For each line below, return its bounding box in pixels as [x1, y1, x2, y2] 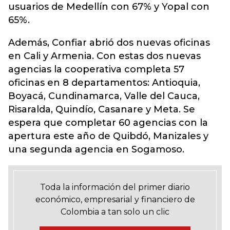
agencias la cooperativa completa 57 [8, 64, 184, 75]
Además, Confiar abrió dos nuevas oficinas [8, 37, 210, 48]
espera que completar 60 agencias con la [8, 117, 208, 128]
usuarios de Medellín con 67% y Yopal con [8, 1, 209, 12]
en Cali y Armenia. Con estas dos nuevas [8, 50, 201, 62]
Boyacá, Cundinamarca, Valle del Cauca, [8, 90, 200, 102]
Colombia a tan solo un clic [61, 207, 169, 217]
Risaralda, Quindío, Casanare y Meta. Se [8, 104, 195, 115]
